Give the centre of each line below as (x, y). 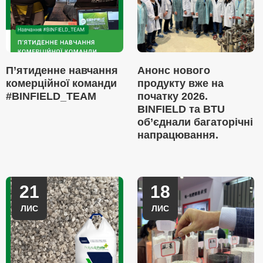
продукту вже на (180, 83)
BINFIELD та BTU (181, 109)
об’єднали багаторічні (195, 122)
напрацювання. (178, 135)
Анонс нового (173, 70)
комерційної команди (61, 83)
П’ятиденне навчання (62, 70)
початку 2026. (172, 96)
